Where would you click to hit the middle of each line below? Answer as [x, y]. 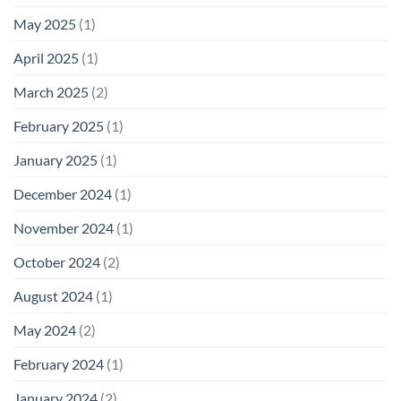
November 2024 [64, 227]
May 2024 [45, 329]
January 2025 [55, 159]
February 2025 [59, 125]
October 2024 [57, 261]
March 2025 [51, 91]
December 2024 [63, 193]
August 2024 [53, 295]
